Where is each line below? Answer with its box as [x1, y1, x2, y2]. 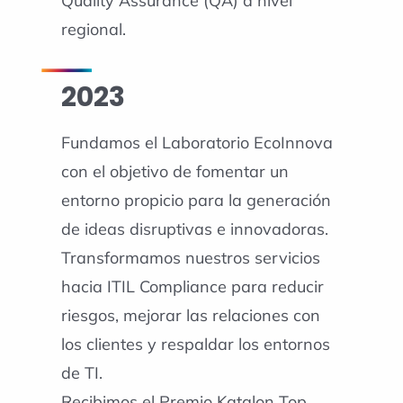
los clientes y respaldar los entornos [60, 333, 330, 354]
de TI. [60, 362, 103, 383]
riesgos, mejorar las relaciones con [60, 304, 320, 326]
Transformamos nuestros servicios [60, 246, 320, 268]
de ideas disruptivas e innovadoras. [60, 218, 328, 239]
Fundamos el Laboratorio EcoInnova [60, 131, 333, 153]
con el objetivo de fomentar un [60, 160, 289, 182]
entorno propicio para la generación [60, 189, 331, 210]
